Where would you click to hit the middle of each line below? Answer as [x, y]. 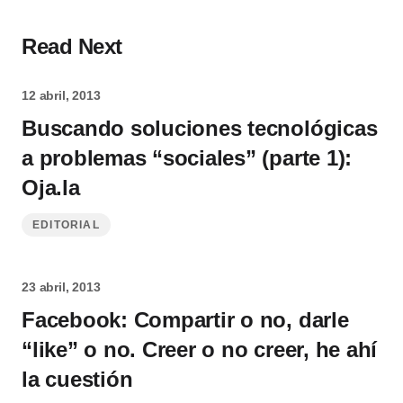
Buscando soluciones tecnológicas [200, 128]
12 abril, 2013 [61, 95]
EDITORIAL [66, 225]
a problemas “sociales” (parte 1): [187, 158]
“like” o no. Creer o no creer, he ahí [200, 349]
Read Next [72, 46]
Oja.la [51, 188]
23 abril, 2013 [61, 287]
